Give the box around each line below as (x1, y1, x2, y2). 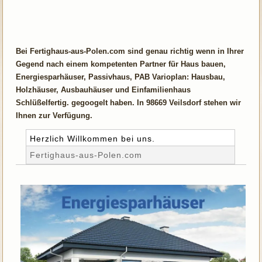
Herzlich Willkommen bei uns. (30, 133, 156, 143)
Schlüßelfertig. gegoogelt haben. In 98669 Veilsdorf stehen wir (16, 98, 242, 107)
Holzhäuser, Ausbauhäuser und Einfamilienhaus (16, 85, 191, 94)
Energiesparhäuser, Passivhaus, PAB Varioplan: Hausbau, (16, 72, 226, 81)
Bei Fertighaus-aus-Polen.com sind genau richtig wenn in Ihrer (16, 46, 244, 56)
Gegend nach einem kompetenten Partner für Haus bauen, (16, 59, 226, 68)
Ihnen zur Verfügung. (16, 111, 93, 120)
